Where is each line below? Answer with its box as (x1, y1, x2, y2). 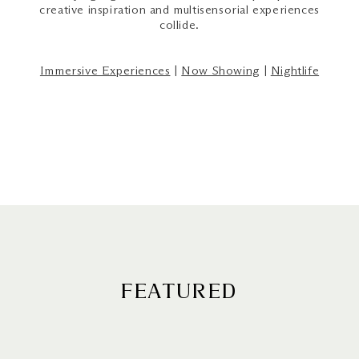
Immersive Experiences (39, 65, 171, 78)
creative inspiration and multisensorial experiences (39, 4, 320, 17)
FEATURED (121, 280, 238, 304)
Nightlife (270, 65, 320, 78)
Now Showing (181, 65, 260, 78)
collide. (159, 19, 200, 32)
